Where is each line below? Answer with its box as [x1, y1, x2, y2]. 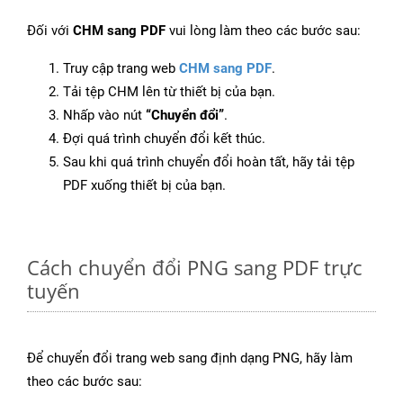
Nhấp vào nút [63, 107, 146, 124]
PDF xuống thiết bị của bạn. [63, 177, 226, 194]
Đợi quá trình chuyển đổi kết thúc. [63, 130, 265, 148]
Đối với [27, 22, 73, 40]
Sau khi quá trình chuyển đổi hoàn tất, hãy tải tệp [63, 154, 354, 171]
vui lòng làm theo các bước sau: [166, 22, 361, 40]
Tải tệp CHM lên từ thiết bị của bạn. [63, 84, 275, 101]
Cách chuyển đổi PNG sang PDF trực [27, 254, 363, 282]
